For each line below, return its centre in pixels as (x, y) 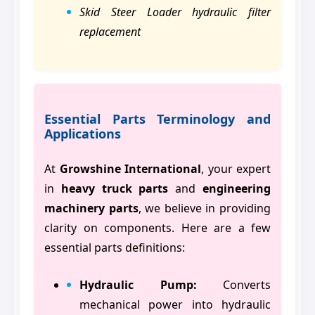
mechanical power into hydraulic (175, 305)
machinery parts (91, 208)
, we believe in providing (205, 208)
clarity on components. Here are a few (157, 228)
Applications (83, 134)
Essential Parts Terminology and (157, 119)
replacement (110, 32)
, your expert (236, 169)
